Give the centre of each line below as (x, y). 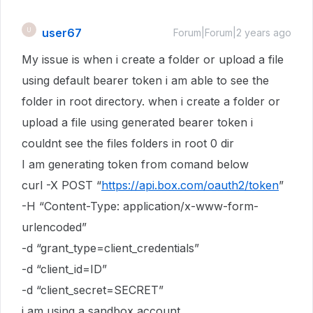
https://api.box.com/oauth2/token (190, 185)
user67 (62, 33)
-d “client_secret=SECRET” (93, 290)
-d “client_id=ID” (64, 269)
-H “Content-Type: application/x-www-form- (140, 206)
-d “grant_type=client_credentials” (110, 248)
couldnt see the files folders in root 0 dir (128, 143)
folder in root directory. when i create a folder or (151, 101)
